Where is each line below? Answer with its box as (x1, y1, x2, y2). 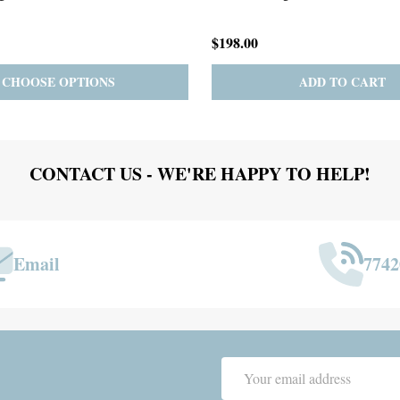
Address (221, 379, 268, 398)
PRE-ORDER (239, 71, 314, 91)
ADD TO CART (14, 71, 102, 91)
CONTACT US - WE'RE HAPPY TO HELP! (29, 160, 371, 187)
